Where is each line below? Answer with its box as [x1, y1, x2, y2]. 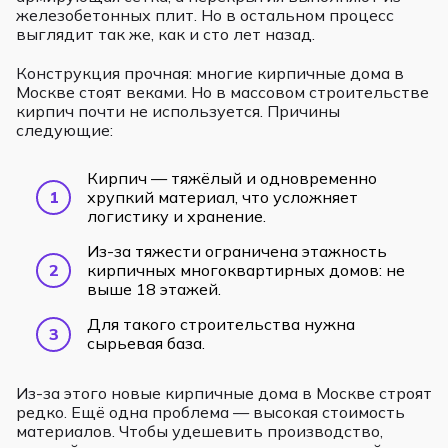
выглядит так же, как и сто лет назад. [16, 23, 315, 44]
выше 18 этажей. [87, 278, 221, 299]
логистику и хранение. [87, 205, 266, 226]
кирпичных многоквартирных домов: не [87, 259, 405, 280]
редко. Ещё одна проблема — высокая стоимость [16, 401, 405, 422]
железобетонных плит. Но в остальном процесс [16, 4, 394, 25]
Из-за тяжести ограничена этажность [87, 240, 387, 261]
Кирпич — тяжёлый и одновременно [87, 167, 377, 188]
